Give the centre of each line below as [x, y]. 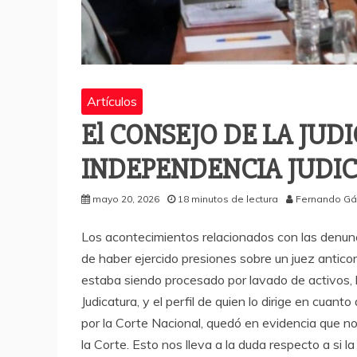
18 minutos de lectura [228, 198]
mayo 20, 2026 [126, 198]
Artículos [112, 101]
